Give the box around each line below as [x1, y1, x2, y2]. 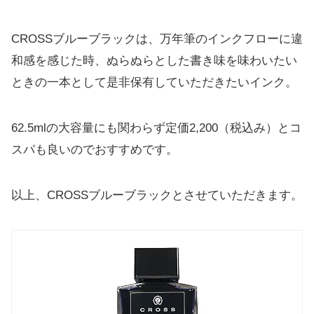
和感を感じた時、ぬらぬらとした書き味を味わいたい [11, 54, 297, 68]
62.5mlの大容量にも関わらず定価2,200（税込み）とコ [11, 121, 301, 135]
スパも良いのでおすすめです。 [11, 143, 178, 157]
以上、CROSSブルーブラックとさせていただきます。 [11, 189, 303, 203]
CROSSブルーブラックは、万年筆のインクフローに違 [11, 32, 303, 46]
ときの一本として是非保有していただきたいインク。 [11, 76, 297, 90]
